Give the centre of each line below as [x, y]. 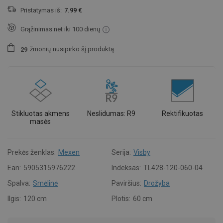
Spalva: [19, 183]
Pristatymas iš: [41, 10]
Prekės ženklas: [32, 152]
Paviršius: [126, 183]
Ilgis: [14, 198]
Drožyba [157, 183]
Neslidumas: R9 [111, 113]
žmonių [40, 49]
